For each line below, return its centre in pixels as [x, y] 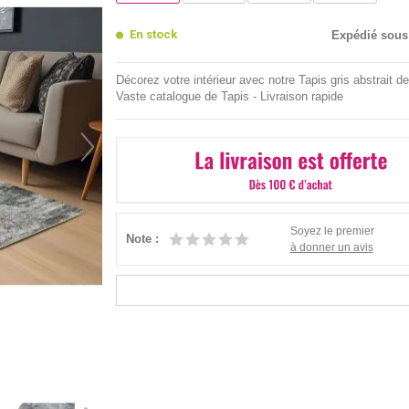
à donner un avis [331, 247]
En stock [153, 34]
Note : [142, 239]
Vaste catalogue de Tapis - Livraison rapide [229, 96]
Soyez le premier [332, 231]
